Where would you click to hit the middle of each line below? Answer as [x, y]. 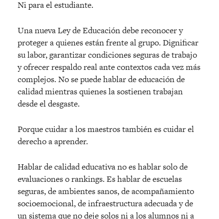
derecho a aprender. [53, 142]
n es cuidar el [171, 129]
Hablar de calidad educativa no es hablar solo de [103, 167]
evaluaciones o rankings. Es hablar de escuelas [100, 179]
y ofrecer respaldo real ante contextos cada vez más [109, 67]
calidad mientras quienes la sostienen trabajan [100, 92]
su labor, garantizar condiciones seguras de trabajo [107, 55]
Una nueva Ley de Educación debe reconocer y [100, 31]
